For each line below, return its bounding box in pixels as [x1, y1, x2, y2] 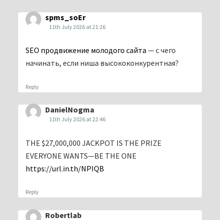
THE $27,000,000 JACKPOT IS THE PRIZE [26, 137, 162, 148]
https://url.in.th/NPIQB [26, 163, 104, 173]
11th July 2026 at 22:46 [49, 115, 106, 123]
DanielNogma [45, 105, 94, 115]
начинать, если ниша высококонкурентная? [26, 58, 179, 68]
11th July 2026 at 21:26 [49, 23, 106, 30]
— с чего [146, 45, 176, 55]
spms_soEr [45, 12, 85, 22]
